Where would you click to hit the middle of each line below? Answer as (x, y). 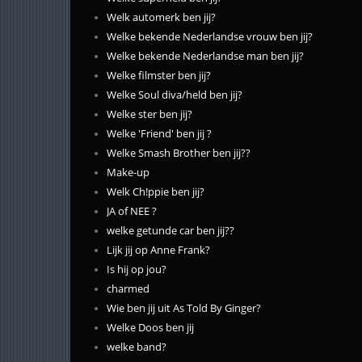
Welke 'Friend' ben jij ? (159, 134)
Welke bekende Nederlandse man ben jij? (205, 56)
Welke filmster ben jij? (159, 76)
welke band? (137, 347)
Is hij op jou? (137, 269)
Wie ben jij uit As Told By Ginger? (184, 308)
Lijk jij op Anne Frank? (158, 250)
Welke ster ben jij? (149, 114)
